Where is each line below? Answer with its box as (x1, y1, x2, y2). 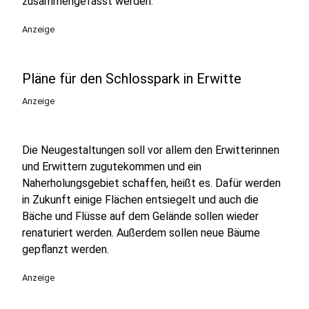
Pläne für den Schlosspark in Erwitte (22, 70, 241, 87)
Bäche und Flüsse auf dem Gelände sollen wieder (22, 210, 259, 223)
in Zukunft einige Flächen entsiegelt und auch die (22, 193, 259, 206)
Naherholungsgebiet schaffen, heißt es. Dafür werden (22, 177, 281, 190)
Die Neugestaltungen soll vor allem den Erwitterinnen (22, 143, 279, 157)
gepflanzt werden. (22, 243, 109, 256)
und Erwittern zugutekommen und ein (22, 160, 201, 173)
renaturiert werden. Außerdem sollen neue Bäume (22, 226, 260, 239)
